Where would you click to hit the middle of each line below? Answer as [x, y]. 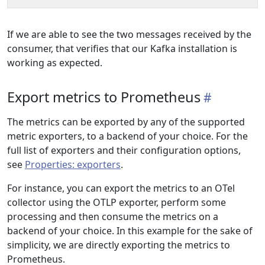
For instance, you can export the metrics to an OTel [121, 188]
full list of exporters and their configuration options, [124, 150]
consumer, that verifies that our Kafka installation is [122, 49]
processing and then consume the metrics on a [113, 216]
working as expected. [55, 63]
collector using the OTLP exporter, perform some [117, 202]
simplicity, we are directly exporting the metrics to [119, 245]
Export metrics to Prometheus [104, 97]
